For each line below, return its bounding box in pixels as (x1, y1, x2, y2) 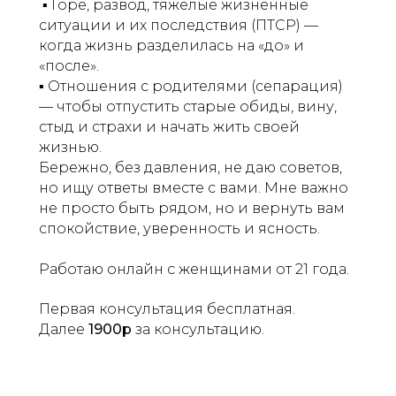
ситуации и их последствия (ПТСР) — (39, 17, 318, 34)
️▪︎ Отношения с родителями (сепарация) (39, 78, 343, 95)
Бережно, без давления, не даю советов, (39, 159, 342, 176)
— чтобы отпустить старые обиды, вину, (39, 98, 337, 115)
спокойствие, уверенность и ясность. (39, 220, 320, 237)
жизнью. (39, 139, 102, 156)
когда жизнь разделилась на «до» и (39, 37, 304, 54)
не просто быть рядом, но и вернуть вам (39, 200, 345, 217)
